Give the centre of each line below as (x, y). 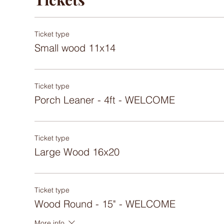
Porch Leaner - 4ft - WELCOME (104, 100)
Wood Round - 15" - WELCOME (105, 204)
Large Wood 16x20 (77, 152)
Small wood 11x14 (75, 48)
